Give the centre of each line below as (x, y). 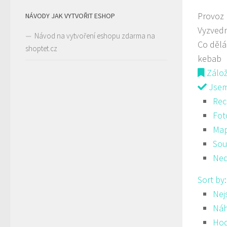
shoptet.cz (41, 48)
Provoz (211, 16)
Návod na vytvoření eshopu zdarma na (95, 36)
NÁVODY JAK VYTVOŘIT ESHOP (70, 16)
